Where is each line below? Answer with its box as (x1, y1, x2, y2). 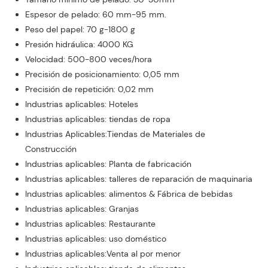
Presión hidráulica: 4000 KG (25, 39, 133, 50)
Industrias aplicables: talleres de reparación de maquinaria (25, 173, 252, 185)
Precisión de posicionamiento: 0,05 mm (25, 69, 179, 80)
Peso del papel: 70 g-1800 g (25, 24, 135, 35)
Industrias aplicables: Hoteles (25, 99, 138, 110)
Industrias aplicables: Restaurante (25, 218, 156, 230)
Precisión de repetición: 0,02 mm (25, 84, 154, 95)
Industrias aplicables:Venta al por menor (25, 248, 181, 260)
